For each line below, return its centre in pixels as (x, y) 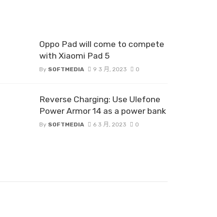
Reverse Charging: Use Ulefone (100, 99)
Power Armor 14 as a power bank (103, 111)
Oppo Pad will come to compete (102, 44)
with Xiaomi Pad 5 (74, 55)
